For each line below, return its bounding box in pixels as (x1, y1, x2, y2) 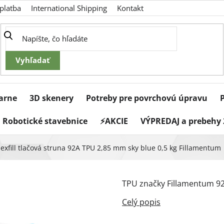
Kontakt (117, 3, 143, 13)
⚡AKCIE (100, 115, 128, 127)
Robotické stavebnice (2, 115, 87, 127)
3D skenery (29, 92, 73, 104)
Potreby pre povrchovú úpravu (86, 92, 207, 104)
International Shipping (31, 3, 107, 13)
